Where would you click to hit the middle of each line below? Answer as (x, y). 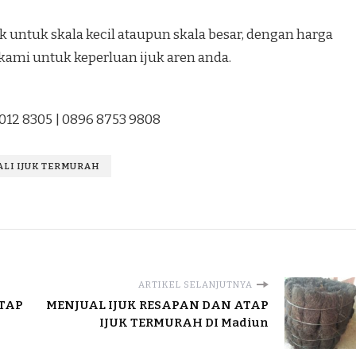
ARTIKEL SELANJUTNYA (195, 285)
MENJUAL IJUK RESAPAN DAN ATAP (157, 306)
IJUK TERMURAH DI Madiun (184, 323)
